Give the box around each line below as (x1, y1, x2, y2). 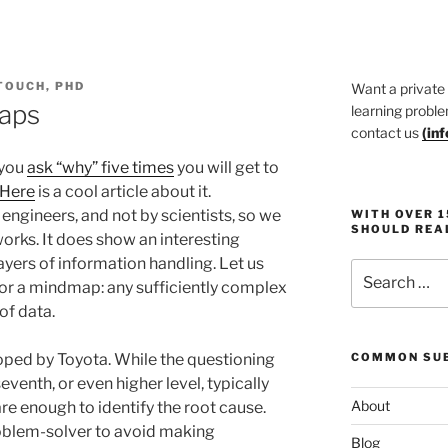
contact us (350, 124, 422, 142)
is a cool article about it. (35, 181, 211, 201)
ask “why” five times (27, 157, 174, 177)
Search (349, 260, 398, 278)
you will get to (174, 157, 279, 177)
